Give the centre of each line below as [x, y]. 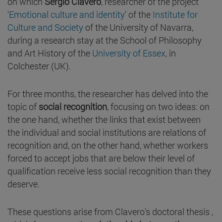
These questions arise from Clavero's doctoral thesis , [110, 211]
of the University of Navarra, [138, 27]
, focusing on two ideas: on [158, 106]
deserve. [24, 184]
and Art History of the [50, 53]
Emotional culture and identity [67, 14]
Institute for [175, 14]
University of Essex [129, 53]
